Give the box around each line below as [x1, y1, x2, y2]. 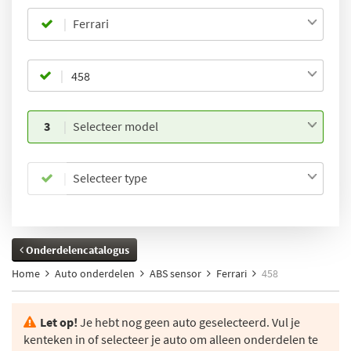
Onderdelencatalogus [24, 243, 129, 257]
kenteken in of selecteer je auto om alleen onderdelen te [24, 331, 318, 347]
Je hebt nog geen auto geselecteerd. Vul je [78, 314, 300, 330]
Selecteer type [72, 170, 147, 186]
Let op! [40, 314, 78, 330]
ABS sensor [150, 266, 201, 280]
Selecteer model [72, 118, 158, 134]
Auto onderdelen [55, 266, 135, 280]
